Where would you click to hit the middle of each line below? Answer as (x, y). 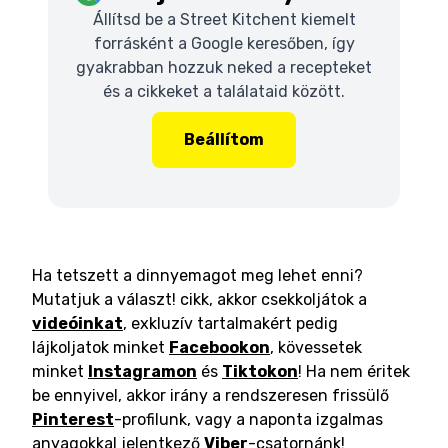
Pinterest (73, 419)
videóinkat (77, 323)
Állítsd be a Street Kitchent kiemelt (224, 19)
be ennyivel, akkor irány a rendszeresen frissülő (210, 395)
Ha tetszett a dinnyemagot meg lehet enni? (197, 275)
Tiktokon (260, 371)
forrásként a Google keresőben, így (224, 43)
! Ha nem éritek (354, 371)
